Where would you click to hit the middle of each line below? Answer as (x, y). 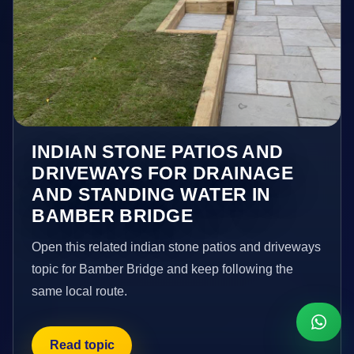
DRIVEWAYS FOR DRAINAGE (163, 173)
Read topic (82, 345)
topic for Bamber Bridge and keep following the (163, 269)
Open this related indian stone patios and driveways (177, 247)
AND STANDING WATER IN (151, 194)
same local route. (80, 291)
